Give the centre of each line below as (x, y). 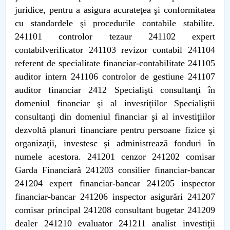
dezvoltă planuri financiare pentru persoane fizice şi (115, 130)
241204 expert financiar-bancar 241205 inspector (115, 183)
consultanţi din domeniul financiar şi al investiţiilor (115, 117)
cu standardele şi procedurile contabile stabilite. (115, 23)
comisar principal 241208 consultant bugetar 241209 (115, 210)
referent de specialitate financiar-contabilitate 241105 (115, 63)
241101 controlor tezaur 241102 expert (115, 36)
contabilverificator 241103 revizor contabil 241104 (115, 50)
